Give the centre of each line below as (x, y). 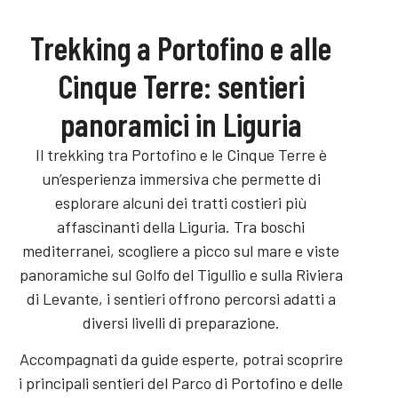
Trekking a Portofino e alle (181, 48)
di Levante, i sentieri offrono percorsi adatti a (181, 299)
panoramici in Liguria (181, 124)
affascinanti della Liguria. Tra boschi (181, 227)
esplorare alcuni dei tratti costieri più (181, 203)
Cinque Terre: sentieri (181, 86)
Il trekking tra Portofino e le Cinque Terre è (181, 155)
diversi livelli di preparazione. (181, 323)
